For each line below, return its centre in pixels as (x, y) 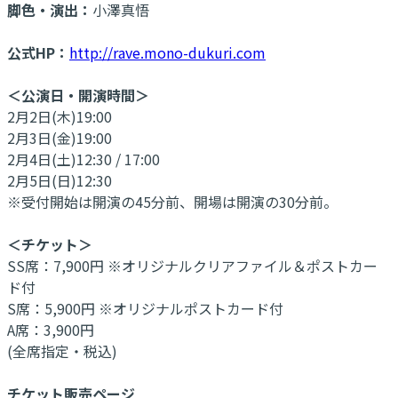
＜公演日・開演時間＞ (78, 95)
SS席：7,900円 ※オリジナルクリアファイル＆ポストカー (192, 265)
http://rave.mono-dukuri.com (167, 52)
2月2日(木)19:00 (60, 116)
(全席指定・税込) (62, 350)
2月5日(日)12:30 (60, 180)
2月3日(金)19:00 (60, 137)
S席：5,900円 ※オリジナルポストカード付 (145, 308)
